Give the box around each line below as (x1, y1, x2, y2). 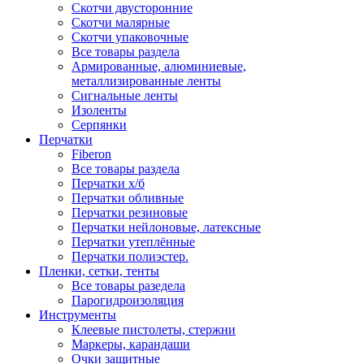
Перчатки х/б (71, 175, 145, 190)
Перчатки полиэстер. (71, 249, 188, 263)
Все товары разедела (71, 278, 185, 292)
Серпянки (71, 117, 127, 132)
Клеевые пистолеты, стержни (71, 322, 236, 336)
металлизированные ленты (71, 73, 221, 88)
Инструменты (39, 307, 116, 322)
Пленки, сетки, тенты (39, 263, 159, 278)
